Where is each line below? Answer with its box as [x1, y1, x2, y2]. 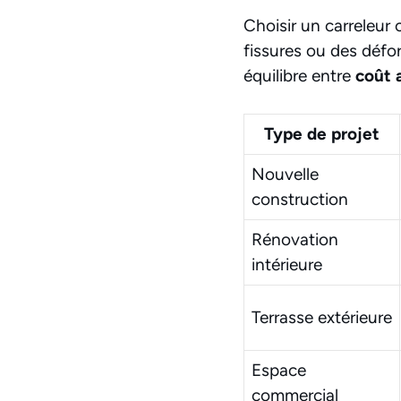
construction [252, 189, 348, 210]
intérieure [252, 254, 322, 276]
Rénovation [252, 229, 338, 251]
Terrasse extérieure [252, 307, 392, 328]
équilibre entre [243, 64, 355, 86]
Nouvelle [252, 164, 319, 185]
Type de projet [264, 124, 380, 145]
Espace [252, 360, 306, 381]
